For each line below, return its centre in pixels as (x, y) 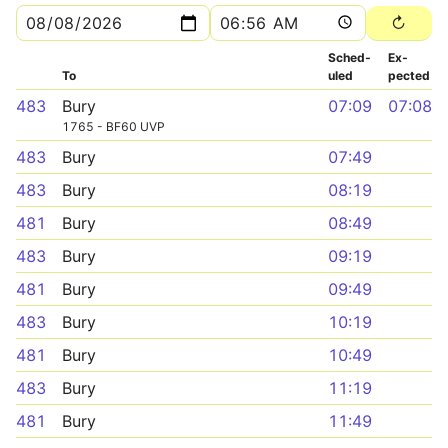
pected (409, 75)
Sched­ (349, 57)
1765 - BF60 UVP (113, 126)
